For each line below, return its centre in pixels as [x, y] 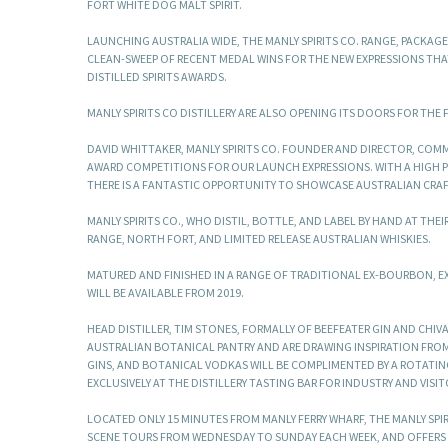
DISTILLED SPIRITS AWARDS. [157, 77]
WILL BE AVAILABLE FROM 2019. [165, 293]
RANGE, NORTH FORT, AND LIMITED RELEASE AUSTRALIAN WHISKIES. [259, 239]
